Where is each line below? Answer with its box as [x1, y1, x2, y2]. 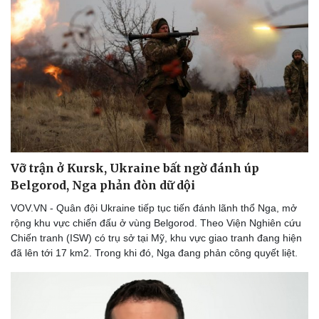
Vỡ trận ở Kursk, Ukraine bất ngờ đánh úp [11, 161, 259, 176]
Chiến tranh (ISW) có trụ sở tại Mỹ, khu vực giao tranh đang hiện [11, 232, 302, 244]
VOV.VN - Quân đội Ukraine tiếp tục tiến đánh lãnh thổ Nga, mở [11, 202, 297, 214]
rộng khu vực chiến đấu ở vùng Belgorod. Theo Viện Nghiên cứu [11, 217, 301, 229]
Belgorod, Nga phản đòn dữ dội [11, 178, 195, 193]
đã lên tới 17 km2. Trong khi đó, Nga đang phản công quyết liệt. [11, 247, 298, 259]
